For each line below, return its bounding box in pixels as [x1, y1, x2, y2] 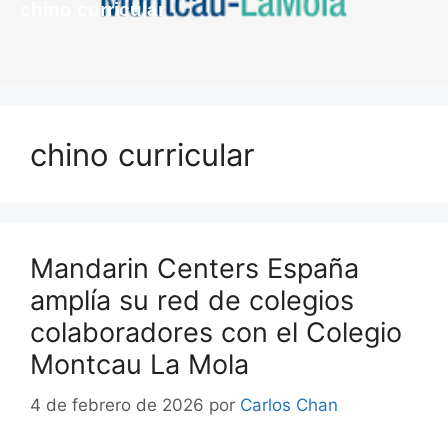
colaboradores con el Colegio [30, 316, 402, 350]
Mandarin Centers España [30, 252, 359, 286]
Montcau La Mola [30, 348, 249, 382]
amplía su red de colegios [30, 284, 354, 318]
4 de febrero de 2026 [30, 394, 204, 415]
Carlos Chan [240, 394, 338, 415]
